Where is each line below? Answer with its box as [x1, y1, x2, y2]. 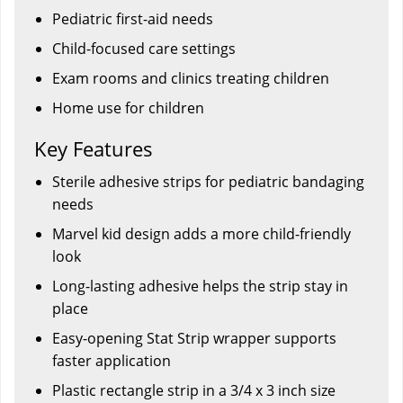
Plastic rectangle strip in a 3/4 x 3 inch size [52, 380, 336, 400]
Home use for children [52, 97, 204, 118]
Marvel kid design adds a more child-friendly [52, 223, 351, 244]
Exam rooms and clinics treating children [52, 67, 329, 88]
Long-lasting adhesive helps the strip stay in [52, 275, 348, 296]
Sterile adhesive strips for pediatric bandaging [52, 171, 364, 192]
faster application [52, 350, 171, 371]
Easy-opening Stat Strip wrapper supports [52, 327, 336, 348]
